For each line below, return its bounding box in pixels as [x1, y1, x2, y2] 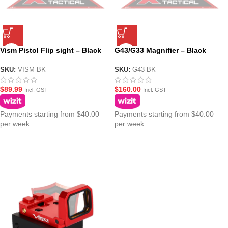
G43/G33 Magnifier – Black [114, 46, 206, 55]
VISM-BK [18, 66, 46, 74]
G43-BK [132, 66, 156, 74]
